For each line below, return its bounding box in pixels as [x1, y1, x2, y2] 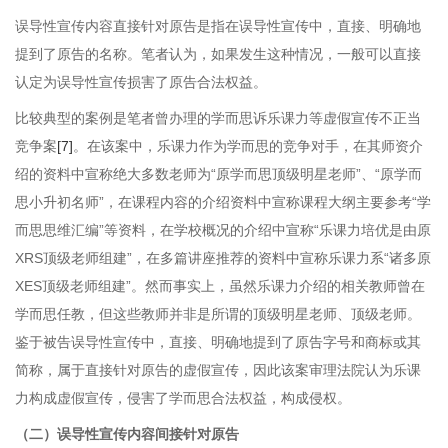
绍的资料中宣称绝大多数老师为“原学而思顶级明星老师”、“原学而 [15, 166, 422, 182]
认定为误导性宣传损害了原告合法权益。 [15, 74, 267, 90]
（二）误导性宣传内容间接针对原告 [15, 426, 239, 442]
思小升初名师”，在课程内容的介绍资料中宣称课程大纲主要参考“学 [15, 194, 431, 210]
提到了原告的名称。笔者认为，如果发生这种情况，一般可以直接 [15, 46, 421, 62]
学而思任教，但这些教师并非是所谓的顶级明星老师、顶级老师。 [15, 306, 421, 322]
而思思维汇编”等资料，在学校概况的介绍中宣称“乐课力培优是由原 [15, 222, 431, 238]
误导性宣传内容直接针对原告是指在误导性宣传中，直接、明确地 [15, 18, 421, 34]
